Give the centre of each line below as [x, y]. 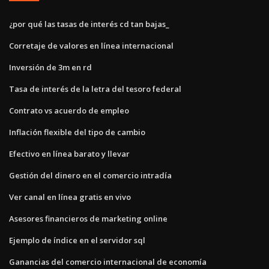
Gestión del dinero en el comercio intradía [90, 175]
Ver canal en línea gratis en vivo [70, 197]
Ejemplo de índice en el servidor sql [77, 240]
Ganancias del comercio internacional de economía [108, 261]
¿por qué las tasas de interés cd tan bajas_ [89, 24]
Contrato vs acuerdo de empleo [69, 110]
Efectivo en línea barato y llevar [69, 153]
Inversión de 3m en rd [50, 67]
